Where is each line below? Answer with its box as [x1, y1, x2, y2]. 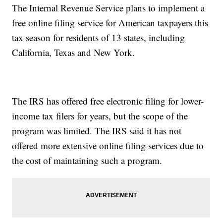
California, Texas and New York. [12, 46, 138, 58]
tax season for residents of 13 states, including [12, 31, 185, 44]
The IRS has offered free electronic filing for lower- [12, 94, 204, 107]
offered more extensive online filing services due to [12, 139, 204, 152]
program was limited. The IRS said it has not [12, 124, 182, 137]
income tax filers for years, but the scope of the [12, 109, 188, 122]
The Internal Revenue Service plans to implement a [12, 1, 205, 14]
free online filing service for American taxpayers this [12, 16, 209, 29]
